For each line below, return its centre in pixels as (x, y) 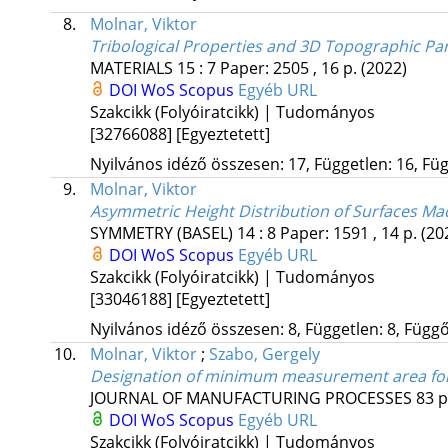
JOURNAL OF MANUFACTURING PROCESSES (250, 398)
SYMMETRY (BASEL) (161, 233)
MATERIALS (131, 68)
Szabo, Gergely (264, 354)
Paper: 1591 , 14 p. (350, 233)
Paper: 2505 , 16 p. (290, 68)
